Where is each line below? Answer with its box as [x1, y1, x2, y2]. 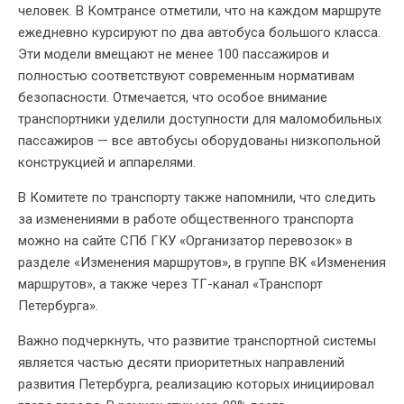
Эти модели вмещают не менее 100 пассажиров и [18, 45, 329, 62]
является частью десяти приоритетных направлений [18, 353, 344, 371]
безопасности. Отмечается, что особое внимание [18, 88, 327, 106]
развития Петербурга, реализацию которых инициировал [18, 375, 374, 392]
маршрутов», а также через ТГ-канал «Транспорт [18, 275, 323, 292]
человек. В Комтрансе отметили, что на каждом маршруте [18, 2, 381, 19]
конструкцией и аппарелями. [18, 153, 196, 170]
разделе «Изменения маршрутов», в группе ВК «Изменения [18, 253, 386, 271]
